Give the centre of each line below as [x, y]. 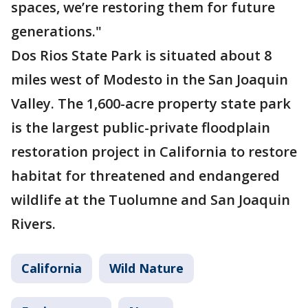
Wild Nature [146, 268]
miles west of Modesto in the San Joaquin [150, 79]
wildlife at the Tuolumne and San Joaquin [151, 200]
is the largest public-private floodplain [141, 128]
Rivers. [33, 224]
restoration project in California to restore [154, 152]
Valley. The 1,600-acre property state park [151, 103]
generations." [56, 31]
